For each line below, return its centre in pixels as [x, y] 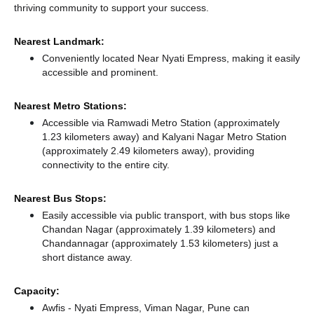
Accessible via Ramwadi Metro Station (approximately [161, 122]
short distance [75, 257]
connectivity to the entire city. [106, 164]
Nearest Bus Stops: [60, 198]
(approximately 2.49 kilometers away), [128, 150]
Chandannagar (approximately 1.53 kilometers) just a [160, 243]
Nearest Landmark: [59, 41]
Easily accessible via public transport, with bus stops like [166, 215]
